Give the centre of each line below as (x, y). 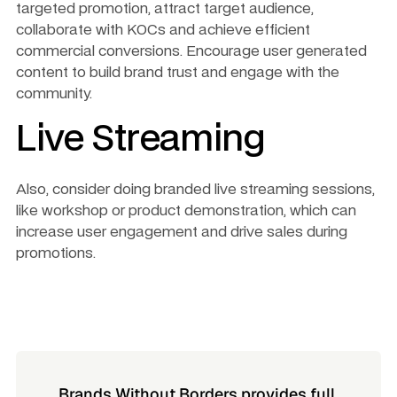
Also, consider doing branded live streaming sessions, (195, 189)
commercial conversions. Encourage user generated (191, 51)
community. (54, 93)
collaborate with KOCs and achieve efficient (163, 30)
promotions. (56, 253)
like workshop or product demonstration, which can (186, 210)
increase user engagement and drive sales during (182, 232)
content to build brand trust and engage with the (178, 72)
